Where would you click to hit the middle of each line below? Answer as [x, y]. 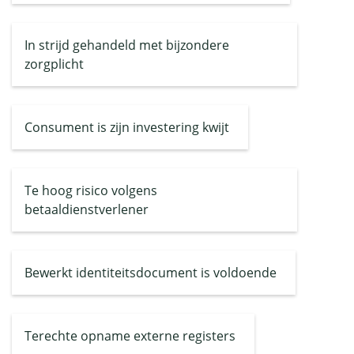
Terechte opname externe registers [130, 336]
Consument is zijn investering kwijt [127, 127]
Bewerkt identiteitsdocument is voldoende [151, 273]
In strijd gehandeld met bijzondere [127, 45]
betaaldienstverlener [87, 209]
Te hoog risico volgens [91, 190]
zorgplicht [54, 64]
